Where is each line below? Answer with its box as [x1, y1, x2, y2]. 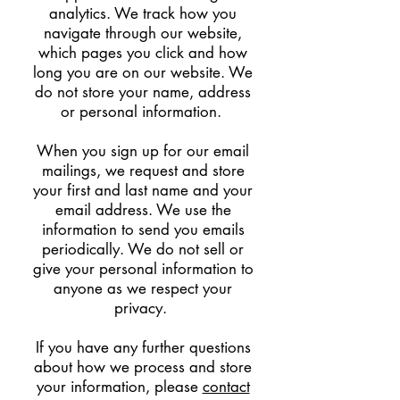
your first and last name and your [33, 180, 253, 200]
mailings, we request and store [41, 161, 245, 180]
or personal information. [60, 102, 226, 121]
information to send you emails [41, 220, 245, 239]
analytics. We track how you [49, 4, 237, 23]
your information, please [36, 377, 203, 396]
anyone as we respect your [54, 279, 232, 298]
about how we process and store [34, 357, 252, 377]
